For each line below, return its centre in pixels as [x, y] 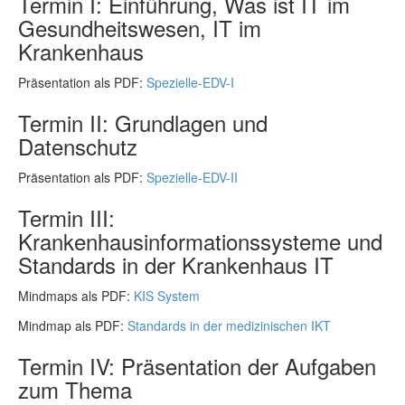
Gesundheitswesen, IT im [140, 28]
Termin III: [66, 217]
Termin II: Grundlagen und [143, 122]
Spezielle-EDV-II [192, 177]
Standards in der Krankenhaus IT [176, 264]
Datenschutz [78, 146]
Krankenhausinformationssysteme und [200, 241]
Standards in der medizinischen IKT [229, 325]
